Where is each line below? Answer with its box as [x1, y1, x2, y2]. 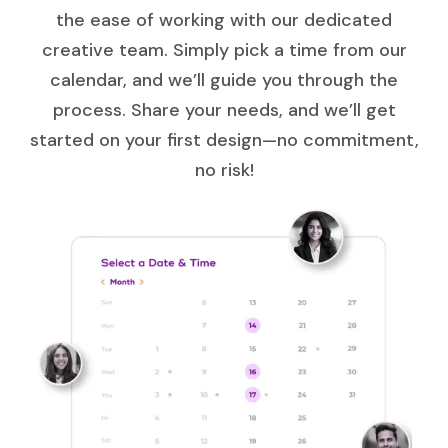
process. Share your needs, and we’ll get [52, 97, 396, 122]
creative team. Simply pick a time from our [41, 37, 407, 62]
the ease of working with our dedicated [56, 7, 392, 32]
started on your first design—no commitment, [29, 127, 419, 152]
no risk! [194, 157, 254, 182]
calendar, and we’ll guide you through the [50, 67, 398, 92]
